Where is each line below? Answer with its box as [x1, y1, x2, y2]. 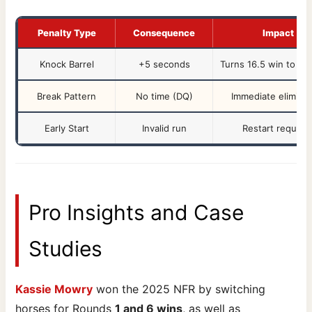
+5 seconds [138, 58, 190, 70]
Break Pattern [37, 90, 97, 102]
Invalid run [141, 122, 187, 134]
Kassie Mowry [15, 281, 93, 296]
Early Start [44, 122, 89, 134]
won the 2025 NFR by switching [93, 281, 266, 296]
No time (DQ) [135, 90, 193, 102]
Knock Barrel [39, 58, 94, 70]
